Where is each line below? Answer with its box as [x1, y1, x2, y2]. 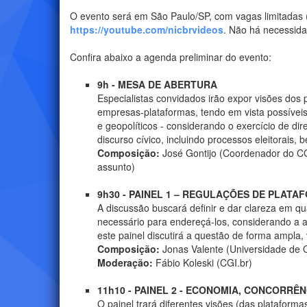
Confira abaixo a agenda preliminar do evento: [70, 50, 271, 64]
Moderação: [97, 256, 153, 270]
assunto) [97, 160, 135, 174]
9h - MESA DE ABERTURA [97, 77, 217, 92]
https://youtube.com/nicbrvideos [70, 23, 223, 37]
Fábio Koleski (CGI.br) [153, 256, 252, 270]
